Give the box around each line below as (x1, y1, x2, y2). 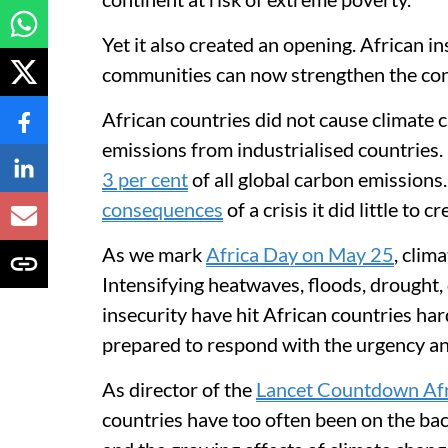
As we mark (102, 242, 206, 266)
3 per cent (102, 167, 188, 191)
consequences (102, 197, 223, 221)
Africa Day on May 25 (206, 242, 394, 266)
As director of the (102, 377, 256, 401)
